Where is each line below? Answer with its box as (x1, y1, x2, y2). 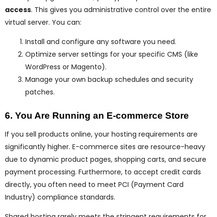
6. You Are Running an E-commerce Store (5, 110, 189, 121)
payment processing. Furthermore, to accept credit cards (5, 167, 201, 177)
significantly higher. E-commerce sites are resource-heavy (5, 142, 205, 152)
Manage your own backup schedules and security (25, 75, 193, 85)
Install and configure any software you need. (25, 37, 176, 47)
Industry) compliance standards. (5, 192, 115, 202)
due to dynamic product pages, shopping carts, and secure (5, 155, 206, 165)
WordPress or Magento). (25, 62, 107, 72)
